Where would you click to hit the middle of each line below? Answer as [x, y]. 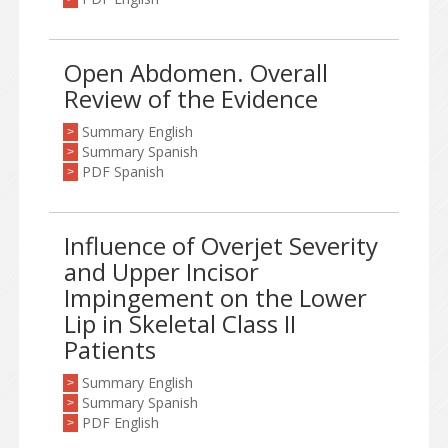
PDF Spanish [123, 171]
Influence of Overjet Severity [221, 245]
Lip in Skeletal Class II [180, 323]
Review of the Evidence [191, 98]
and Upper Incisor [161, 271]
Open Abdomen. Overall [196, 72]
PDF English [120, 422]
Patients [110, 349]
